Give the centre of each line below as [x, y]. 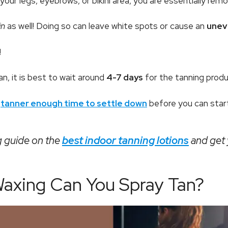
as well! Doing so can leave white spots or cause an [107, 26]
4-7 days [125, 78]
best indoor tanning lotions [125, 140]
